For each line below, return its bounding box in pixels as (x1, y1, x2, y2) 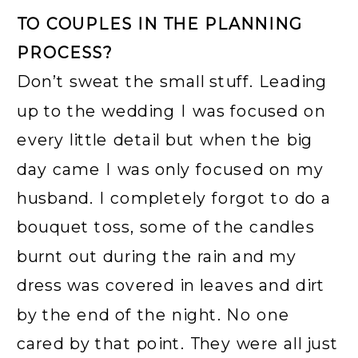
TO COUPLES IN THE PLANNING (17, 13, 303, 34)
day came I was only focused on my (17, 158, 324, 179)
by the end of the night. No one (17, 304, 290, 324)
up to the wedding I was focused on (17, 100, 326, 121)
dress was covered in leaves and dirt (17, 275, 325, 296)
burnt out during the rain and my (17, 245, 297, 267)
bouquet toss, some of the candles (17, 217, 315, 237)
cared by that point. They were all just (17, 333, 339, 354)
